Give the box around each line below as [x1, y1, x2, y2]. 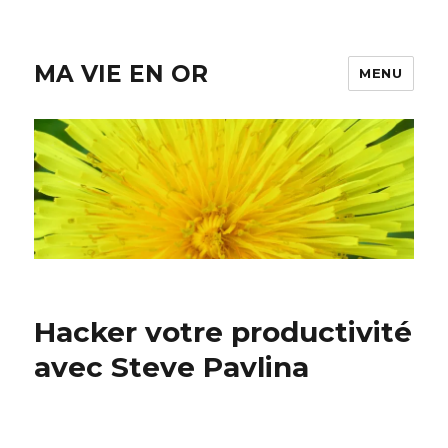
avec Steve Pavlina [34, 349, 310, 384]
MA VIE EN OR [34, 59, 209, 88]
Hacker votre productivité [34, 314, 413, 349]
